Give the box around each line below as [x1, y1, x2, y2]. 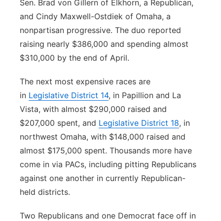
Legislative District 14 [29, 90, 109, 100]
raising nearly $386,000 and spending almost [20, 39, 188, 49]
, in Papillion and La [109, 90, 181, 100]
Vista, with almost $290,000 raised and [20, 104, 167, 114]
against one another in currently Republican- [20, 173, 185, 183]
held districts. [20, 187, 70, 197]
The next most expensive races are [20, 76, 150, 86]
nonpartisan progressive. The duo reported [20, 25, 181, 35]
